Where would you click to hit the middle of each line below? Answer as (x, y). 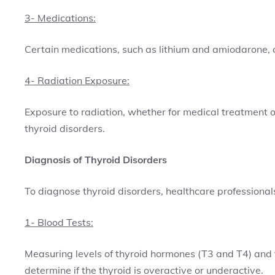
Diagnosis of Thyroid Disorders (96, 160)
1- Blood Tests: (59, 222)
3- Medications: (60, 18)
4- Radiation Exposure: (77, 80)
